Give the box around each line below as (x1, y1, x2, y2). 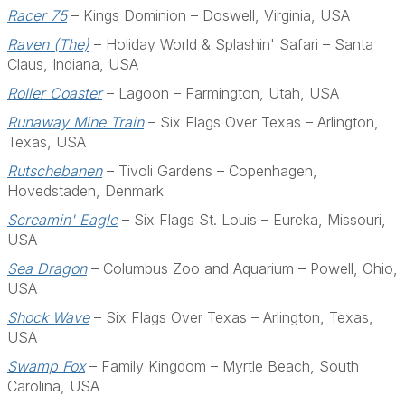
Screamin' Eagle (7, 211, 118, 229)
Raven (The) (7, 35, 89, 53)
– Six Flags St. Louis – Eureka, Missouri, (118, 211, 386, 229)
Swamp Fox (7, 357, 85, 375)
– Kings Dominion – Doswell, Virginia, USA (67, 6, 350, 24)
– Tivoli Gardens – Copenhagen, (102, 162, 317, 180)
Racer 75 (7, 6, 67, 24)
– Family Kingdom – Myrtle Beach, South (85, 357, 359, 375)
